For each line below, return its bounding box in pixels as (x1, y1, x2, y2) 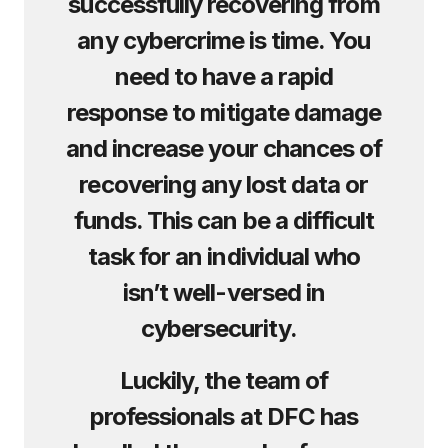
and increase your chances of (65, 134, 383, 163)
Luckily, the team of (120, 366, 328, 395)
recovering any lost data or (79, 170, 369, 199)
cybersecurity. (140, 314, 308, 343)
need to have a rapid (115, 62, 333, 91)
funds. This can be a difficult (73, 206, 375, 235)
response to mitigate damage (66, 98, 382, 127)
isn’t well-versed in (123, 278, 325, 307)
